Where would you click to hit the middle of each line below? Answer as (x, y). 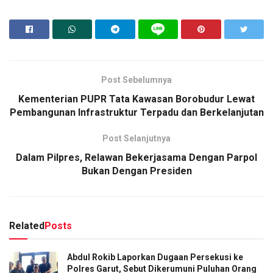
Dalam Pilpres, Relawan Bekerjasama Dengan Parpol (136, 157)
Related (27, 225)
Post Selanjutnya (136, 138)
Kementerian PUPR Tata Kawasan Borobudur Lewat (136, 99)
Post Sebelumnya (136, 80)
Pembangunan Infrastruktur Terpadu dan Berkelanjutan (136, 112)
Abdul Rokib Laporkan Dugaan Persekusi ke (155, 257)
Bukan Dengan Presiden (136, 171)
